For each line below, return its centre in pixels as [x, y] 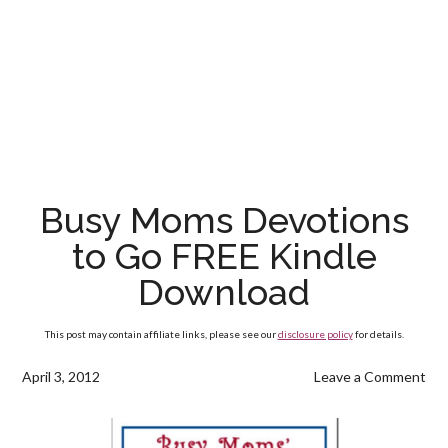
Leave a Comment [369, 376]
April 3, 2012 [61, 376]
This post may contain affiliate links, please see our [161, 334]
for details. [378, 334]
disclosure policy [315, 334]
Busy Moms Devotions [224, 220]
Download [224, 292]
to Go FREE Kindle [224, 256]
